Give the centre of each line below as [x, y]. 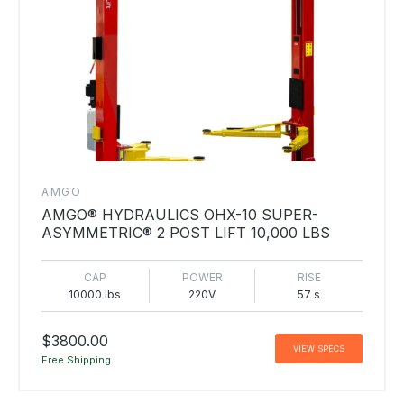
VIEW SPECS [319, 349]
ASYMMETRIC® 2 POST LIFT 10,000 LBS [186, 232]
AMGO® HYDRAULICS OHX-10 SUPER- [180, 214]
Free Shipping [76, 359]
